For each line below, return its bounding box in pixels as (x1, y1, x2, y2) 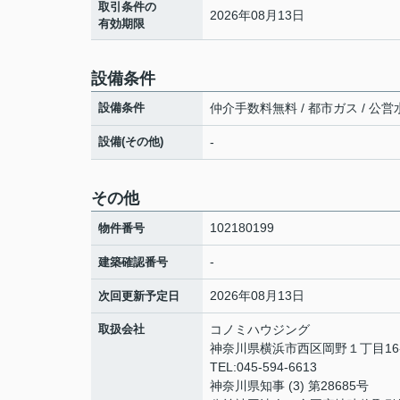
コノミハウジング (210, 322, 310, 337)
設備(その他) (98, 135, 163, 148)
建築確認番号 (98, 255, 168, 269)
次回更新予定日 (98, 289, 179, 303)
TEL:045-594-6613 (210, 360, 317, 374)
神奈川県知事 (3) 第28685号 (210, 379, 369, 393)
